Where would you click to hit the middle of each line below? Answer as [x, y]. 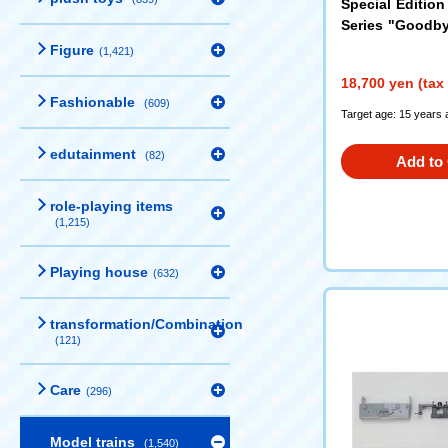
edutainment [95, 154]
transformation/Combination [146, 324]
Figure [72, 50]
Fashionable [94, 102]
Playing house [99, 272]
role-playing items [111, 206]
